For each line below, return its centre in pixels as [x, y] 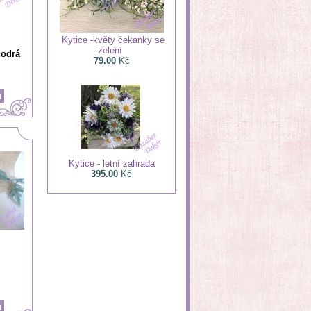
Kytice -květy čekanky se [113, 40]
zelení [110, 50]
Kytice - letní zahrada [111, 163]
